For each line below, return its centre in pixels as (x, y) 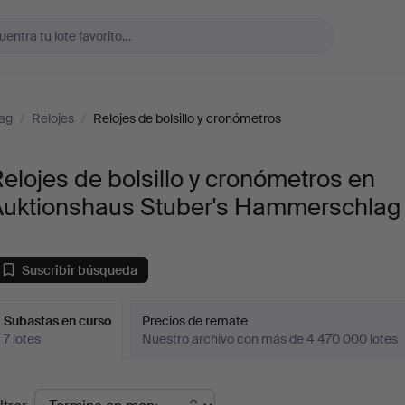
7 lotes (23, 339)
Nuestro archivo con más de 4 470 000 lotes (270, 339)
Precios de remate (195, 321)
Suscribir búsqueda (80, 270)
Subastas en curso (58, 321)
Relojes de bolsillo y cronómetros (187, 118)
